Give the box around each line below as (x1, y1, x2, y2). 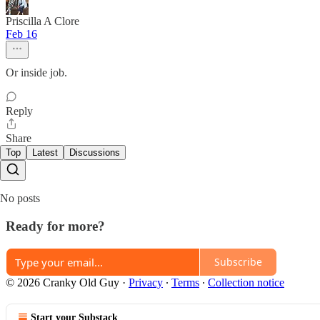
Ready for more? (6, 218, 105, 234)
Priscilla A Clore (6, 15, 79, 28)
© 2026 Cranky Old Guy (6, 276, 119, 289)
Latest (32, 147, 58, 159)
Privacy (129, 276, 163, 289)
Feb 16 (6, 28, 37, 41)
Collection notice (208, 276, 284, 289)
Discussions (69, 147, 120, 159)
